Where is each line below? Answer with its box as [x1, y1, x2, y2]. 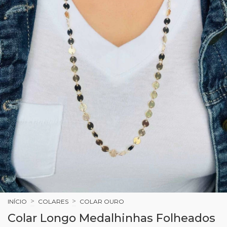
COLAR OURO [80, 197, 124, 205]
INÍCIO [8, 197, 27, 205]
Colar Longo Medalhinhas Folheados [8, 210, 215, 225]
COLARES [38, 197, 68, 205]
